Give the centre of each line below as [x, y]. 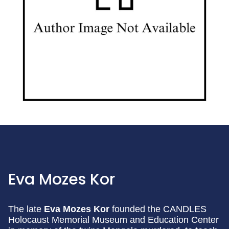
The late [26, 209]
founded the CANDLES [158, 209]
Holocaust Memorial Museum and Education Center [113, 220]
